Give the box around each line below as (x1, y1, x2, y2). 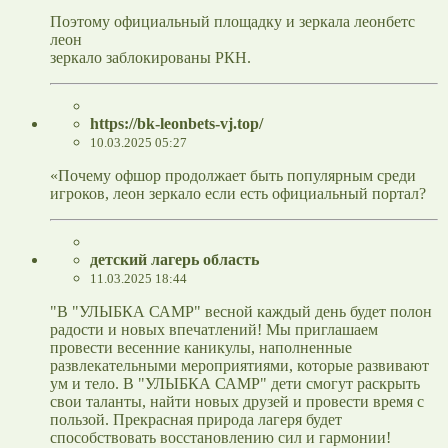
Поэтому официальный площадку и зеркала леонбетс (50, 13, 415, 31)
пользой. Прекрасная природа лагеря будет (50, 411, 342, 429)
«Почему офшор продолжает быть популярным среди (50, 167, 416, 185)
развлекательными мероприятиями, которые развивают (50, 357, 429, 375)
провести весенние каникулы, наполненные (50, 339, 352, 357)
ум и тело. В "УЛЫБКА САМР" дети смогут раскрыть (50, 375, 420, 393)
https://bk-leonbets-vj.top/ (90, 115, 263, 133)
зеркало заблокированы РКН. (50, 49, 251, 67)
